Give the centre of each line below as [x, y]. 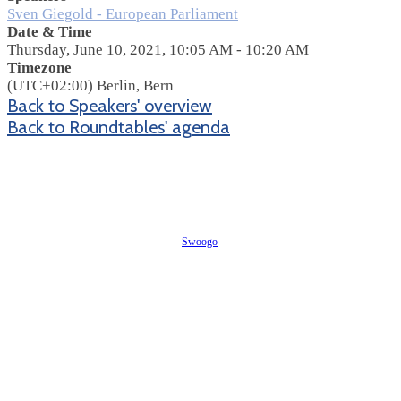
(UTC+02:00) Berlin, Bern [90, 85]
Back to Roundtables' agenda [119, 127]
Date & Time [50, 31]
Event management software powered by [94, 241]
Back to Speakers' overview [110, 105]
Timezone [39, 67]
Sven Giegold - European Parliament [123, 13]
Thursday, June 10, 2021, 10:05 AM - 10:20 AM [158, 49]
